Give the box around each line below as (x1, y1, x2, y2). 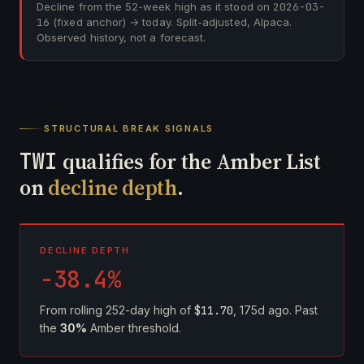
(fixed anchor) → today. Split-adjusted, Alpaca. (50, 15, 292, 28)
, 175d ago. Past (233, 303, 318, 317)
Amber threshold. (87, 321, 181, 335)
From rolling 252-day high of (40, 303, 194, 317)
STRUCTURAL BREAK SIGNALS (44, 123, 214, 134)
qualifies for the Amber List (58, 147, 321, 176)
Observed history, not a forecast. (37, 31, 206, 44)
